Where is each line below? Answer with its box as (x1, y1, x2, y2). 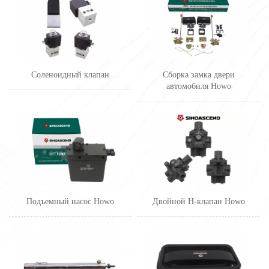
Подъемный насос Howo (26, 197, 114, 207)
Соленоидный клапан (31, 70, 109, 79)
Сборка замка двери (162, 70, 235, 79)
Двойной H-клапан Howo (152, 197, 245, 207)
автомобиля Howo (166, 81, 231, 91)
